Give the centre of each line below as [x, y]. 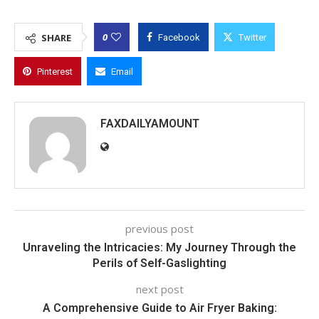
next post [159, 289]
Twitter [252, 37]
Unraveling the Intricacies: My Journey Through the [159, 247]
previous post [159, 228]
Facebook [179, 37]
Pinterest [55, 71]
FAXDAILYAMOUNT [150, 123]
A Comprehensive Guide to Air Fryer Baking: [159, 308]
